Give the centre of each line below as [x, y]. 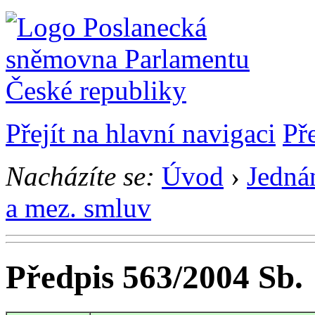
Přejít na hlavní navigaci [141, 133]
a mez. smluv [78, 208]
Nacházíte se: [80, 176]
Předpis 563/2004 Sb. [154, 277]
